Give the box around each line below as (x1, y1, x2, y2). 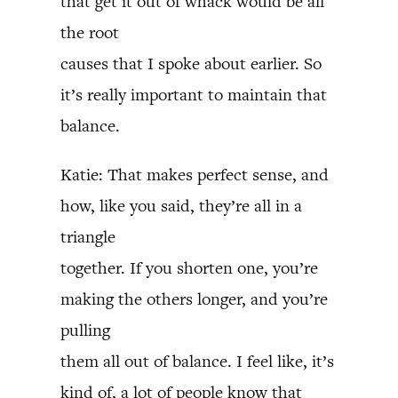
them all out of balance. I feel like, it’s (60, 350, 334, 372)
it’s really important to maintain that (60, 84, 327, 106)
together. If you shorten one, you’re (60, 257, 318, 279)
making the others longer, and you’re (60, 288, 328, 310)
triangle (60, 226, 115, 248)
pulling (60, 319, 110, 341)
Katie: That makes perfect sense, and (60, 163, 329, 186)
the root (60, 21, 119, 44)
